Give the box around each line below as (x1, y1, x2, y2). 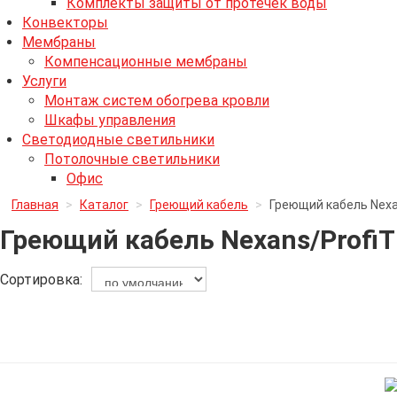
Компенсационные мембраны (44, 53, 247, 70)
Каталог (80, 198, 128, 212)
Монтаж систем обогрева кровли (44, 92, 269, 109)
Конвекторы (22, 14, 108, 31)
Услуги (22, 73, 66, 90)
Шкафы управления (44, 112, 175, 128)
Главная (12, 198, 58, 212)
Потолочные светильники (44, 151, 220, 167)
